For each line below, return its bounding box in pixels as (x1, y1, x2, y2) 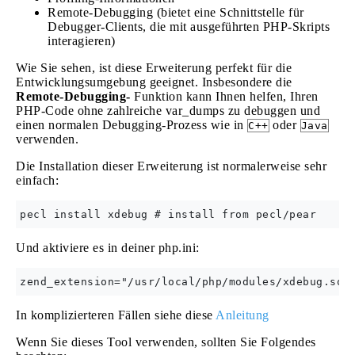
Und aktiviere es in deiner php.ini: (16, 241, 200, 254)
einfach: (16, 174, 59, 187)
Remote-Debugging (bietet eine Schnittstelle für (48, 6, 304, 19)
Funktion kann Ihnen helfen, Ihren (130, 90, 319, 103)
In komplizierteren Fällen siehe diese (16, 308, 216, 322)
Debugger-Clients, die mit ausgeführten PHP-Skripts (48, 20, 330, 33)
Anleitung (216, 308, 269, 322)
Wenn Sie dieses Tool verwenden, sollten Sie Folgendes (16, 335, 316, 349)
